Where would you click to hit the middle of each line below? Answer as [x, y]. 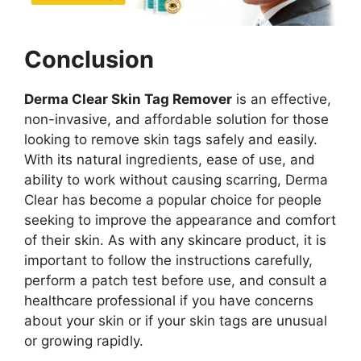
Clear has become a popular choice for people [173, 200]
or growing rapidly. [84, 341]
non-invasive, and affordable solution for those [176, 120]
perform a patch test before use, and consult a [176, 281]
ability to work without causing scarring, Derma [176, 180]
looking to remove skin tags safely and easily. [171, 140]
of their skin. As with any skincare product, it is [175, 241]
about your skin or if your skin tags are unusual [176, 321]
